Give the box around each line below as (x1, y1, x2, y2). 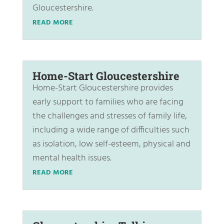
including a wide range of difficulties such (32, 122, 189, 137)
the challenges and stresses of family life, (32, 108, 187, 123)
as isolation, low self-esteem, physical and (32, 136, 190, 151)
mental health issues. (32, 150, 111, 165)
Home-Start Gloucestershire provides (32, 80, 173, 95)
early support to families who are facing (32, 94, 183, 109)
